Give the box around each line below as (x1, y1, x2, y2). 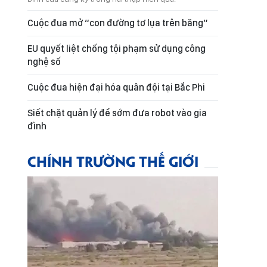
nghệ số (27, 56, 61, 67)
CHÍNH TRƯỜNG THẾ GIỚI (27, 151, 198, 170)
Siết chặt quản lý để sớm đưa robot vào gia (27, 107, 207, 119)
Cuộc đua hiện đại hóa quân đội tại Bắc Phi (27, 82, 205, 93)
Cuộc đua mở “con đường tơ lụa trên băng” (27, 17, 208, 29)
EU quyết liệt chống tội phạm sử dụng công (27, 43, 206, 54)
